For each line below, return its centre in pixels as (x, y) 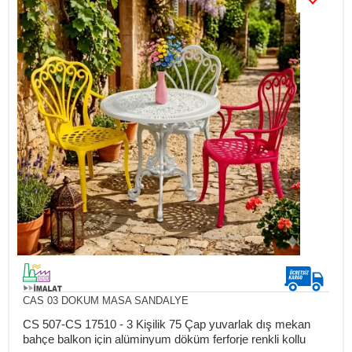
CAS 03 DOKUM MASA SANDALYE (105, 300)
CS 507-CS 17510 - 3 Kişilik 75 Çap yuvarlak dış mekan (166, 324)
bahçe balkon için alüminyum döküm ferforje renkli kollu (164, 339)
